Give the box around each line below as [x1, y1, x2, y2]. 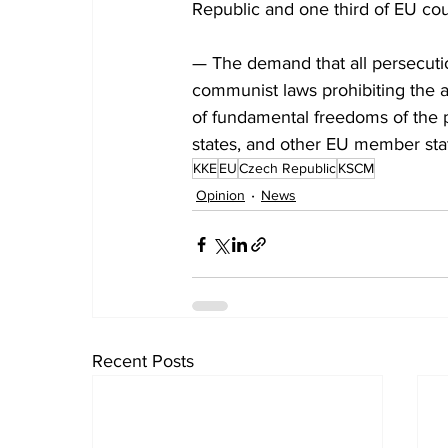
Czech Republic [239, 160, 336, 177]
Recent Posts [92, 351, 194, 372]
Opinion [196, 186, 245, 203]
